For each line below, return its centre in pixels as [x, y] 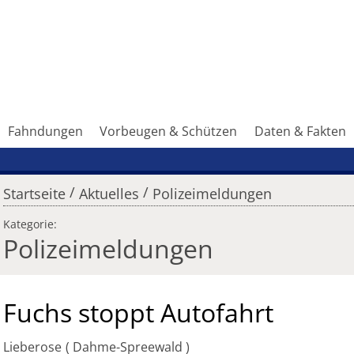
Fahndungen [45, 132]
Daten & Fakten [301, 132]
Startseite [34, 194]
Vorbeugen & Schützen [169, 132]
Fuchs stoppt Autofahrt [138, 313]
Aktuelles [109, 194]
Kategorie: [30, 224]
